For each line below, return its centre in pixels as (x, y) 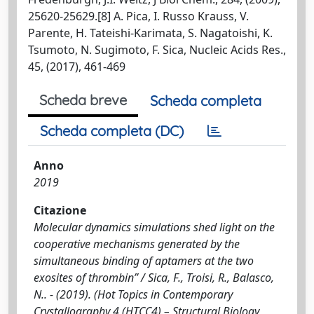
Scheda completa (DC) (112, 130)
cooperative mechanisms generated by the (137, 244)
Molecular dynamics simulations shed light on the (154, 227)
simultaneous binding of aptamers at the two (144, 260)
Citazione (60, 210)
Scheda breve (83, 100)
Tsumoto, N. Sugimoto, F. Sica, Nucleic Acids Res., (157, 49)
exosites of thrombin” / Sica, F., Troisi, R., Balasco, (154, 277)
